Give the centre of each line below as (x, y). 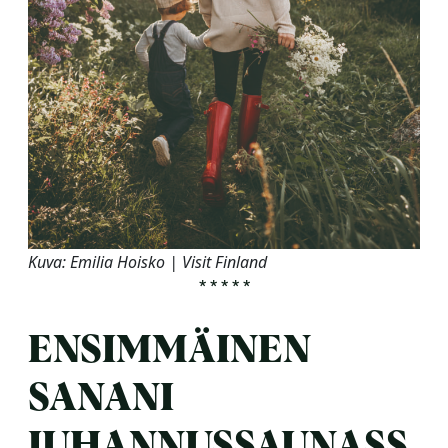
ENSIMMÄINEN (169, 350)
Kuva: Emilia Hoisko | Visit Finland (147, 261)
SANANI (101, 398)
